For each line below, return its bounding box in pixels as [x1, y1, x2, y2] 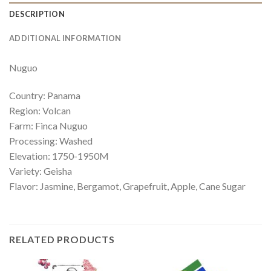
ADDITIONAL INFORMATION [9, 33, 122, 43]
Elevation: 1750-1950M [9, 149, 109, 162]
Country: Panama [9, 89, 80, 101]
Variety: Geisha [9, 165, 72, 177]
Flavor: [9, 180, 40, 192]
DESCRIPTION [9, 8, 65, 19]
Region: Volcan [9, 104, 71, 116]
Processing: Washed [9, 134, 93, 146]
